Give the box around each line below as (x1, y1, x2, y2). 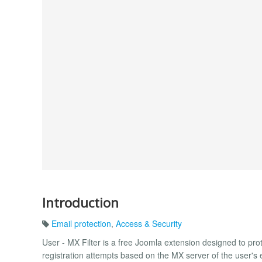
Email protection (51, 218, 111, 230)
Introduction (42, 193, 119, 212)
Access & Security (116, 218, 182, 230)
